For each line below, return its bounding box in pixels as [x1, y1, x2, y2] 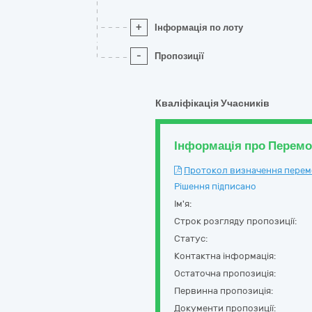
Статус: [174, 233, 208, 244]
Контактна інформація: [174, 251, 276, 261]
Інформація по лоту [155, 22, 243, 33]
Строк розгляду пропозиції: [174, 216, 297, 226]
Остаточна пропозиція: [174, 268, 276, 279]
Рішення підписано [174, 181, 256, 192]
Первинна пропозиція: [174, 286, 273, 296]
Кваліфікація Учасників [155, 97, 270, 109]
